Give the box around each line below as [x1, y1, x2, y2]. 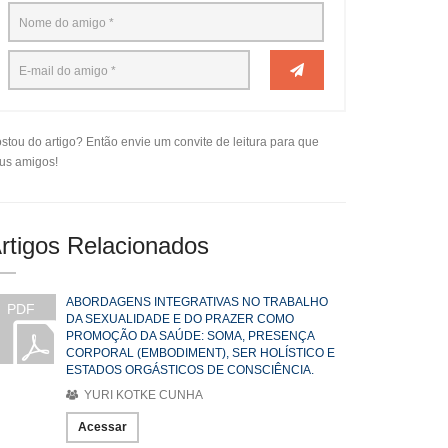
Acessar [78, 420, 127, 434]
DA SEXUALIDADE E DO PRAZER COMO [66, 312, 294, 326]
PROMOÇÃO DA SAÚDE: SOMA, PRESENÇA [66, 329, 314, 343]
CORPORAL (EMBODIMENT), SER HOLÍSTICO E [66, 346, 335, 360]
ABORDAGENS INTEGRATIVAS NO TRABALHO [66, 295, 328, 309]
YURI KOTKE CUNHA [81, 388, 203, 402]
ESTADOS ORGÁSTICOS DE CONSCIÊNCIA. [66, 363, 314, 377]
